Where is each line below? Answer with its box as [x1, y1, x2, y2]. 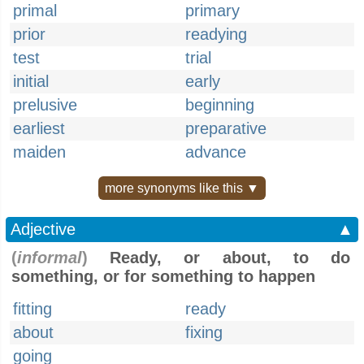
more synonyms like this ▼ [105, 181, 259, 195]
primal [13, 2, 57, 19]
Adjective [11, 220, 76, 238]
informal [17, 249, 82, 266]
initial [13, 72, 49, 90]
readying [185, 25, 247, 43]
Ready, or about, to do [88, 249, 350, 266]
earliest [13, 119, 65, 137]
